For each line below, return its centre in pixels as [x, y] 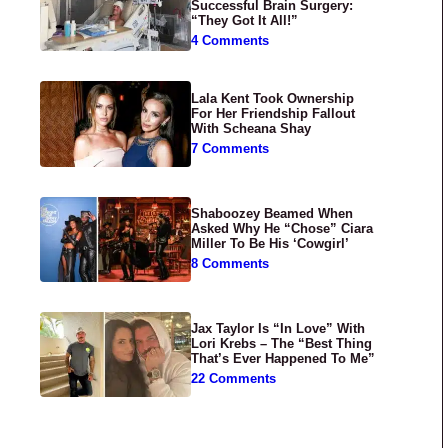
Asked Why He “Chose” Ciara [282, 228]
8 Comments [230, 263]
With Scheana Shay [251, 128]
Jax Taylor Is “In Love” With [278, 328]
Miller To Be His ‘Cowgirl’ [270, 243]
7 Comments [230, 148]
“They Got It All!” [245, 20]
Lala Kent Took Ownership [273, 98]
